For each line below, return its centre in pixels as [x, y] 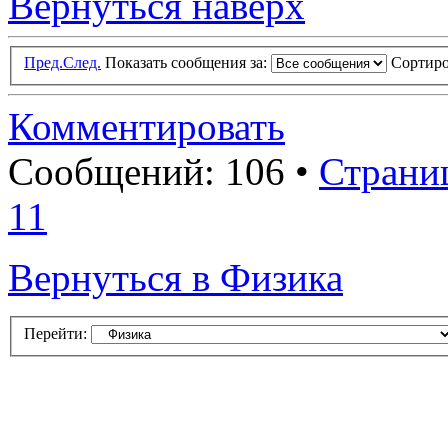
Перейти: [55, 333]
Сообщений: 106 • [163, 172]
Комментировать [146, 127]
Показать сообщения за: [188, 63]
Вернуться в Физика [175, 278]
